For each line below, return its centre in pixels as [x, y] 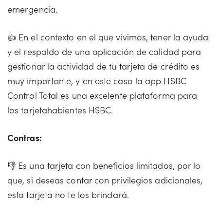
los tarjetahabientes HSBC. [62, 110]
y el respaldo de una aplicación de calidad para [104, 51]
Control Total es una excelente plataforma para [102, 95]
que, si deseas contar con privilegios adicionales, [105, 180]
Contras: [25, 137]
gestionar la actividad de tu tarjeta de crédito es [104, 66]
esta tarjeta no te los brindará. [68, 194]
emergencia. [34, 9]
